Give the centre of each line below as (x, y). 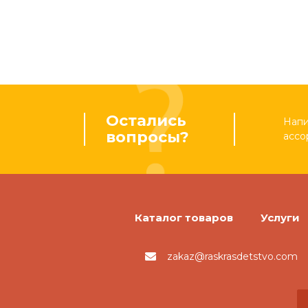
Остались (146, 121)
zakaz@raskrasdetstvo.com (232, 257)
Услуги (280, 218)
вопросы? (147, 137)
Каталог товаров (184, 218)
